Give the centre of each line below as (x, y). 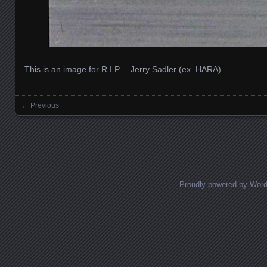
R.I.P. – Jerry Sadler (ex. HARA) (161, 69)
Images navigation (77, 117)
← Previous (40, 105)
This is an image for (63, 69)
